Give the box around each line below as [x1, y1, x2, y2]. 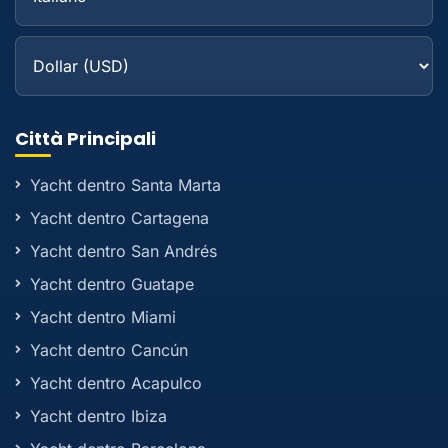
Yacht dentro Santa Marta [30, 175, 221, 195]
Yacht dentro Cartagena [30, 208, 209, 228]
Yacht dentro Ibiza [30, 406, 167, 426]
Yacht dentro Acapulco [30, 373, 202, 393]
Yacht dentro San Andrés [30, 241, 217, 261]
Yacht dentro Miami [30, 307, 176, 327]
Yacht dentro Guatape [30, 274, 194, 294]
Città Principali [15, 126, 156, 151]
